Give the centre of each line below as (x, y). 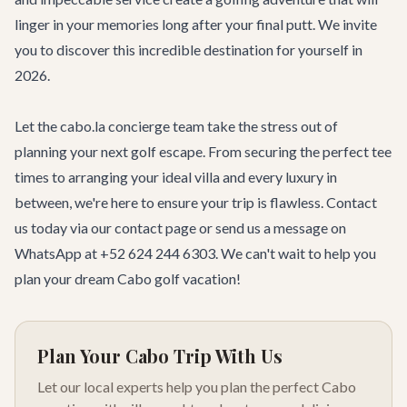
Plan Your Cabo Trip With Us (160, 356)
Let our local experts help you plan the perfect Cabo (197, 387)
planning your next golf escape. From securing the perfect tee (203, 151)
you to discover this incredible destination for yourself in (189, 50)
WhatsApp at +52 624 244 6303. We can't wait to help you (195, 253)
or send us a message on (271, 228)
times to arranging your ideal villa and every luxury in (176, 177)
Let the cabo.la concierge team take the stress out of (176, 126)
